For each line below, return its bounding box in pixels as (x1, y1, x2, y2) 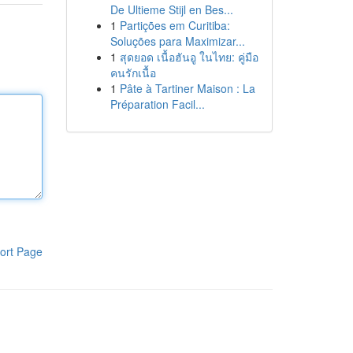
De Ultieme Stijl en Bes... (110, 2, 233, 17)
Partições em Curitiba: (119, 17, 230, 33)
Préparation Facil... (110, 96, 205, 112)
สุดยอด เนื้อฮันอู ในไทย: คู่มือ (119, 49, 258, 65)
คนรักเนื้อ (110, 65, 156, 80)
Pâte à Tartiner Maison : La (119, 80, 255, 96)
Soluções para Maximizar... (110, 33, 245, 49)
